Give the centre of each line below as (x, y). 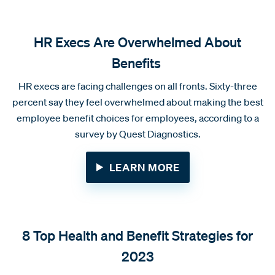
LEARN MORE (144, 167)
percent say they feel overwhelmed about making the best (137, 102)
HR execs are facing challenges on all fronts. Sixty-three (137, 86)
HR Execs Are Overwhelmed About (137, 41)
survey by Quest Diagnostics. (137, 134)
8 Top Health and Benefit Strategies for (137, 235)
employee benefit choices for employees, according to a (137, 118)
